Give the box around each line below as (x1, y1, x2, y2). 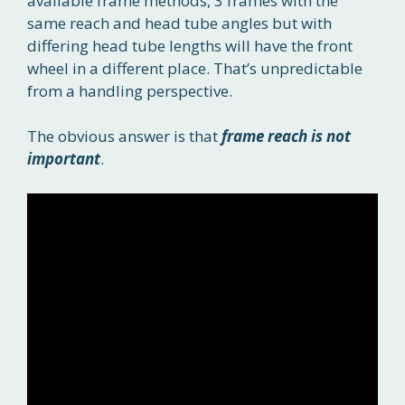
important (27, 148, 100, 170)
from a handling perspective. (27, 80, 232, 101)
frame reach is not (221, 126, 351, 147)
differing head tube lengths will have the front (27, 34, 353, 56)
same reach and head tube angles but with (27, 12, 332, 33)
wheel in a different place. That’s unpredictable (27, 57, 363, 79)
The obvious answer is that (27, 126, 221, 147)
